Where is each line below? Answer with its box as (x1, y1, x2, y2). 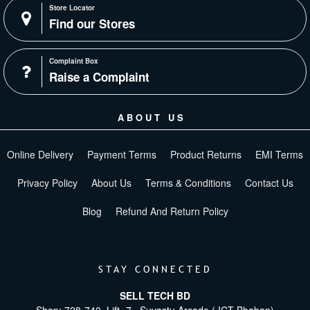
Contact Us (244, 176, 293, 190)
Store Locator (49, 3, 95, 13)
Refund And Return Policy (115, 204, 228, 219)
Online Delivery (7, 147, 73, 162)
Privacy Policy (17, 176, 77, 190)
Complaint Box (49, 56, 98, 66)
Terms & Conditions (145, 176, 231, 190)
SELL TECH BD (120, 289, 190, 303)
